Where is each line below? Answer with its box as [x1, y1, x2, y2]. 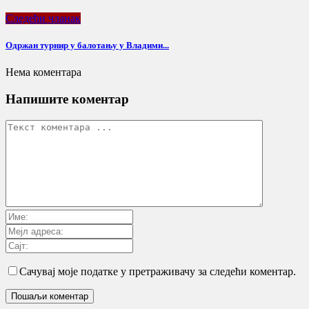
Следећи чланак [6, 12, 81, 24]
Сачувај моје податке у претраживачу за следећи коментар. [19, 265, 296, 277]
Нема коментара [6, 66, 81, 79]
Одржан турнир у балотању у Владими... [6, 40, 169, 51]
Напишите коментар [6, 91, 129, 106]
